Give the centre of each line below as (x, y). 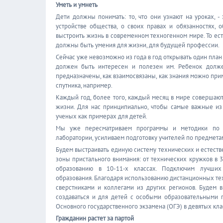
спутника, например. (84, 85)
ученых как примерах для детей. (102, 116)
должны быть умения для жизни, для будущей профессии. (138, 45)
